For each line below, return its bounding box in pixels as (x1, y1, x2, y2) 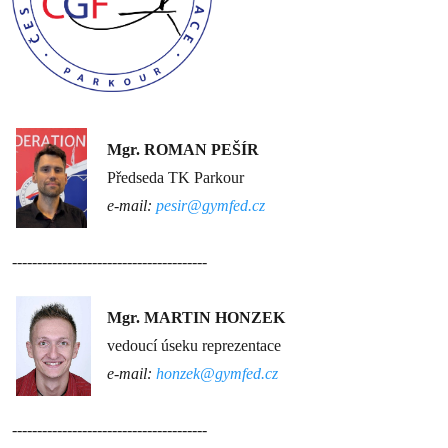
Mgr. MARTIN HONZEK (107, 309, 285, 326)
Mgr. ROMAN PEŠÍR (107, 141, 259, 158)
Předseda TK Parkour (107, 169, 244, 186)
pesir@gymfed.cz (156, 197, 265, 214)
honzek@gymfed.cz (156, 365, 278, 382)
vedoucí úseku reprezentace (107, 337, 281, 354)
